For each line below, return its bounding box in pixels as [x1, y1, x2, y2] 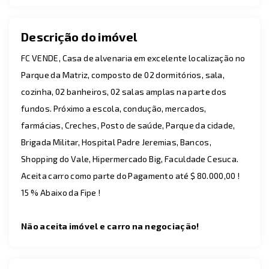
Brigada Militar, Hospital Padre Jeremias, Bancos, [21, 137, 211, 147]
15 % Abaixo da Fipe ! [21, 187, 101, 198]
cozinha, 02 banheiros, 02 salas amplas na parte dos [21, 86, 227, 97]
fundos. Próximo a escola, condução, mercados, [21, 103, 207, 113]
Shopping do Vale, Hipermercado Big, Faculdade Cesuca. [21, 154, 239, 164]
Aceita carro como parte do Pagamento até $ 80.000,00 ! [21, 171, 240, 181]
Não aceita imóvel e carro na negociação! [21, 221, 201, 231]
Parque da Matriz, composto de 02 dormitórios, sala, [21, 70, 225, 80]
